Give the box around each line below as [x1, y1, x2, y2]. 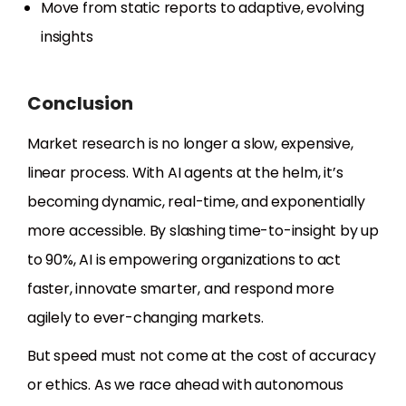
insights [41, 26, 93, 48]
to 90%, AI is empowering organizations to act [27, 249, 341, 271]
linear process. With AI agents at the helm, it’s [27, 162, 343, 184]
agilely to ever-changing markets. [27, 307, 264, 329]
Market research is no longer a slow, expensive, [27, 133, 353, 155]
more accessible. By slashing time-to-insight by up [27, 220, 379, 242]
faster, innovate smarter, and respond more [27, 278, 334, 300]
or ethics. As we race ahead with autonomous [27, 374, 343, 396]
